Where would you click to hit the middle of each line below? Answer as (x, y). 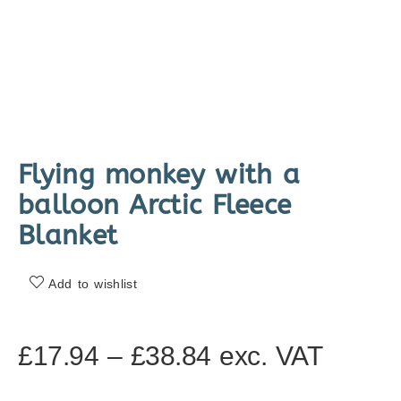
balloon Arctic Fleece (155, 205)
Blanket (68, 236)
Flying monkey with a (159, 175)
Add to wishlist (93, 284)
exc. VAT (271, 356)
